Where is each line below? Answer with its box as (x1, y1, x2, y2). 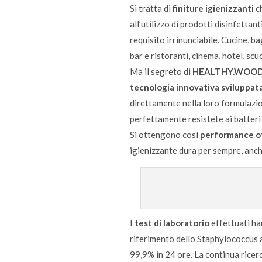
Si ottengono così (130, 129, 200, 140)
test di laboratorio (135, 217, 209, 228)
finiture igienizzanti (173, 2, 254, 13)
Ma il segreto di (130, 65, 192, 77)
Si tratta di (130, 2, 173, 13)
